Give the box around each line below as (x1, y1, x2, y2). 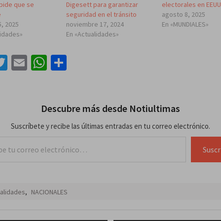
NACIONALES (31, 187, 68, 197)
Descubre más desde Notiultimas (41, 102, 180, 115)
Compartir (67, 53, 136, 73)
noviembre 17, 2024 (66, 20, 124, 29)
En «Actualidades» (66, 30, 119, 39)
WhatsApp (47, 53, 114, 73)
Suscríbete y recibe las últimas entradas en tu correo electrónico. (11, 121, 210, 131)
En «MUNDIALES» (162, 20, 209, 29)
